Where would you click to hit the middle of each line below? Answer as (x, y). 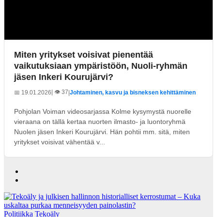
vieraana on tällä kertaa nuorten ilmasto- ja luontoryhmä (100, 121)
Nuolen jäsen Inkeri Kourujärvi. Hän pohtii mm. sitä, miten (102, 132)
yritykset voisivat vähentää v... (60, 142)
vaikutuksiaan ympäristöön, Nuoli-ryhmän (101, 66)
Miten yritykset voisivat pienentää (84, 54)
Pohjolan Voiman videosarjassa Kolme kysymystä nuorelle (103, 111)
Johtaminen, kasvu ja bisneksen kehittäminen (133, 93)
